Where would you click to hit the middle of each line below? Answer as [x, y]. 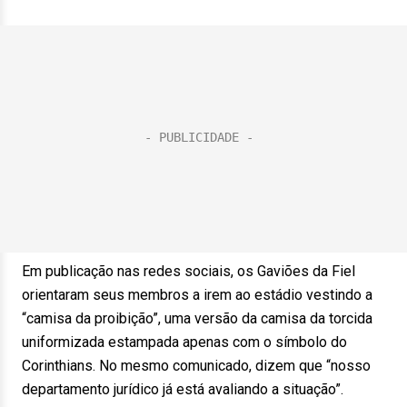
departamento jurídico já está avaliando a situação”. [183, 389]
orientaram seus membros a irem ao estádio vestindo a [197, 295]
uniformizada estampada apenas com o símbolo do [184, 342]
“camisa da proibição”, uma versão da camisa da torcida [197, 318]
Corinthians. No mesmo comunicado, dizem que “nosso [196, 366]
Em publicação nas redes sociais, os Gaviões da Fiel [189, 271]
